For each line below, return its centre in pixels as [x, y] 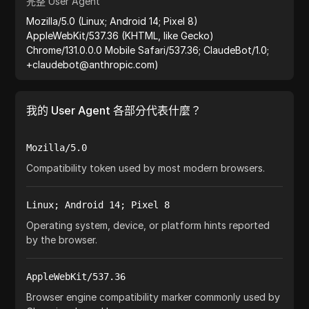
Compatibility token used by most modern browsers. [146, 168]
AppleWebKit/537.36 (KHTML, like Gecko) [120, 36]
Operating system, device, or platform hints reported [148, 225]
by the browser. [62, 240]
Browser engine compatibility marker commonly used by [153, 297]
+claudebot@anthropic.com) [93, 64]
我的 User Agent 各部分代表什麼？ [114, 110]
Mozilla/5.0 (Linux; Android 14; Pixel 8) [112, 21]
